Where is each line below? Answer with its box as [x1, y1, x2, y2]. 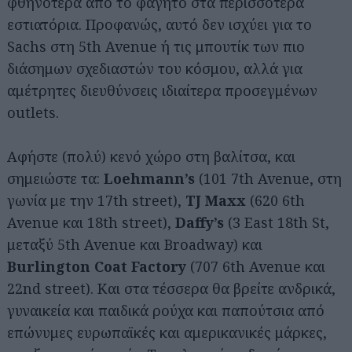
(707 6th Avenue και [190, 256, 325, 276]
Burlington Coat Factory [7, 256, 190, 276]
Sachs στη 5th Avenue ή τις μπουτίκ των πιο [7, 36, 305, 56]
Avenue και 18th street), [7, 212, 175, 232]
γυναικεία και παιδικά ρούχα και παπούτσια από [7, 300, 324, 320]
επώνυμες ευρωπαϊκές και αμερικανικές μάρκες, [7, 322, 327, 342]
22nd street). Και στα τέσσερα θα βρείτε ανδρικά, [7, 278, 335, 298]
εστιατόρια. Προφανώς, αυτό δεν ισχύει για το [7, 14, 312, 34]
